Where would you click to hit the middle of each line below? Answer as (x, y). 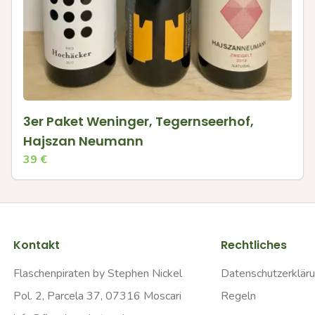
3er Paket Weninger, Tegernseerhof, (139, 121)
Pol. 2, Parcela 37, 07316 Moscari (97, 296)
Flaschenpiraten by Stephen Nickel (97, 274)
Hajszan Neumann (83, 141)
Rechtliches (253, 245)
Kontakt (36, 245)
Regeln (238, 296)
